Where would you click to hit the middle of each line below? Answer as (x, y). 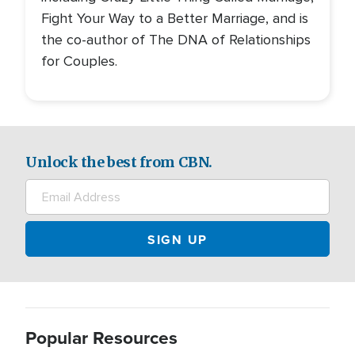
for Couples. (79, 61)
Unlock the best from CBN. (119, 162)
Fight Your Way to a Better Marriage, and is (175, 18)
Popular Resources (101, 338)
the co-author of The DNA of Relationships (176, 40)
